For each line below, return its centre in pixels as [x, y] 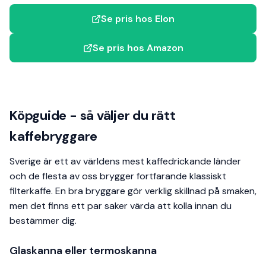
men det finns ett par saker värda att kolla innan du [121, 206]
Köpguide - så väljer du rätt [93, 116]
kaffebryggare [54, 137]
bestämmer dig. [43, 221]
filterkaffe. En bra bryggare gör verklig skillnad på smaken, [133, 191]
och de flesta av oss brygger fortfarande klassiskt [118, 176]
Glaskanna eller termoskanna [83, 251]
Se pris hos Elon [138, 19]
